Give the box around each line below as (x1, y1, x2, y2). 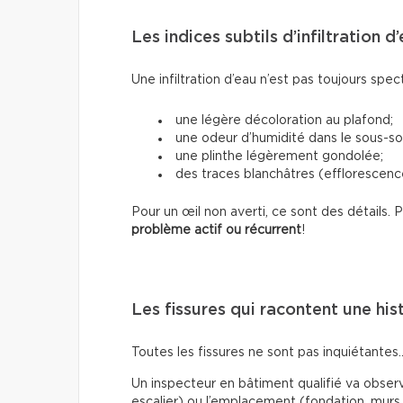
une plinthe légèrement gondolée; (175, 149, 383, 163)
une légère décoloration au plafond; (175, 113, 393, 127)
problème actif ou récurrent (131, 223, 301, 237)
